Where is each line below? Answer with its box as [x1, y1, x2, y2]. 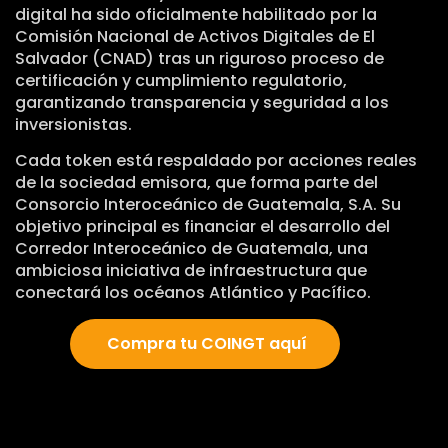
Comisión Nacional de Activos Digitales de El [15, 24, 375, 48]
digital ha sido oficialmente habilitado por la [15, 2, 377, 26]
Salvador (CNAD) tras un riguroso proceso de [15, 46, 384, 70]
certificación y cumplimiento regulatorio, [15, 68, 347, 92]
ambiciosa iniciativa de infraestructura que [15, 259, 367, 283]
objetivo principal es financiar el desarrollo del [15, 215, 390, 239]
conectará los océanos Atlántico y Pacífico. [15, 281, 375, 305]
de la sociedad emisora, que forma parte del [15, 171, 378, 195]
